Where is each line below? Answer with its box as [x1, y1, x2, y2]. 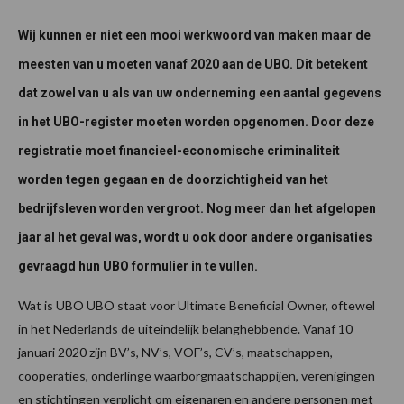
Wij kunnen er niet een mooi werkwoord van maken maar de [18, 28, 371, 42]
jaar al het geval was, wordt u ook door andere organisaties [18, 230, 372, 244]
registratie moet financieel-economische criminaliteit [18, 143, 340, 158]
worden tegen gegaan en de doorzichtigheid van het [18, 172, 328, 187]
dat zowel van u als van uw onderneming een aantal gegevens [18, 86, 381, 100]
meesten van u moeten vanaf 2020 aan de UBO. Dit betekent [18, 57, 368, 71]
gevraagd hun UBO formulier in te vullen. [18, 259, 258, 273]
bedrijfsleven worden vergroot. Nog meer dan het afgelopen [18, 201, 376, 216]
